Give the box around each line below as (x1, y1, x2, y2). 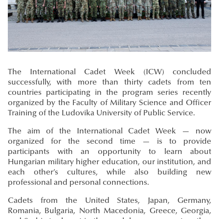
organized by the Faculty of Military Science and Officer (8, 99, 211, 108)
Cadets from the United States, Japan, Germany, (8, 197, 211, 205)
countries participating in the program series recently (8, 89, 211, 97)
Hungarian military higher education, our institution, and (8, 158, 211, 167)
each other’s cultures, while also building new (8, 169, 211, 177)
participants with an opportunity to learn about (8, 148, 211, 156)
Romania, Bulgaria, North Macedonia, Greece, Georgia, (8, 207, 211, 216)
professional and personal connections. (8, 179, 149, 187)
